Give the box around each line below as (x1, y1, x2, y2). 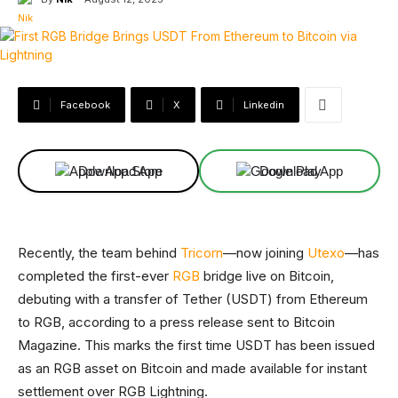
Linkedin (243, 99, 284, 111)
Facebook (60, 99, 110, 111)
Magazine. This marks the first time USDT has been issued (18, 337, 375, 354)
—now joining (223, 244, 307, 261)
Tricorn (180, 244, 223, 261)
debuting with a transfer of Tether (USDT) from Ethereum (18, 291, 368, 307)
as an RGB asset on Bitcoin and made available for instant (18, 360, 367, 377)
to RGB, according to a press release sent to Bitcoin (18, 314, 335, 330)
